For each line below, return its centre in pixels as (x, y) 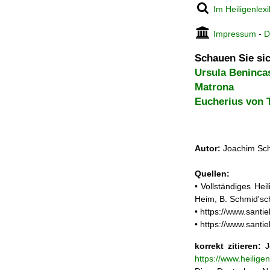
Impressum (235, 34)
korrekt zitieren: (228, 246)
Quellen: (212, 174)
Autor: (208, 149)
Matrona (214, 87)
